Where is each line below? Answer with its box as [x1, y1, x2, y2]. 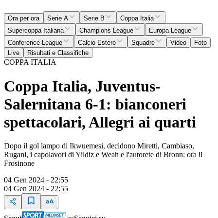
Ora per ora [8, 15, 39, 22]
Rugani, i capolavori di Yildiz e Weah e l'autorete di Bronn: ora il [4, 150, 202, 159]
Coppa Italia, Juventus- [4, 77, 161, 95]
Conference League [8, 39, 62, 47]
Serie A [47, 15, 68, 22]
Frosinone [4, 159, 35, 167]
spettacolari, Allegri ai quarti [4, 113, 196, 131]
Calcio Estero [78, 39, 116, 47]
